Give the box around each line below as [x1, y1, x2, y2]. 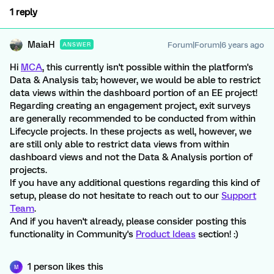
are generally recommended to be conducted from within [10, 113, 256, 124]
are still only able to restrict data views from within [10, 139, 229, 150]
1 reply [10, 7, 37, 18]
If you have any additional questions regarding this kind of [10, 177, 260, 188]
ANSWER [62, 41, 91, 48]
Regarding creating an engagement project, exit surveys [10, 100, 251, 111]
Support [221, 190, 256, 201]
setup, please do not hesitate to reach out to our [10, 190, 221, 201]
